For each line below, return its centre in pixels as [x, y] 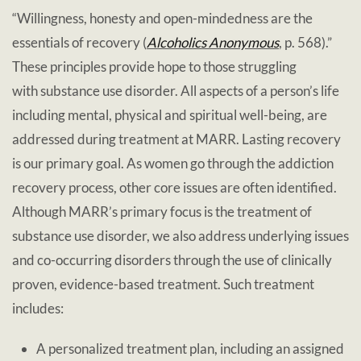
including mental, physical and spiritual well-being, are [170, 115]
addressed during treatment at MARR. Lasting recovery [176, 139]
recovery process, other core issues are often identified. [174, 187]
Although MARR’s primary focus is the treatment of [162, 212]
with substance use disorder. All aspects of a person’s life [176, 91]
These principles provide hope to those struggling [154, 66]
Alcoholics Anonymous [213, 42]
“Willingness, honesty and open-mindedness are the [162, 18]
